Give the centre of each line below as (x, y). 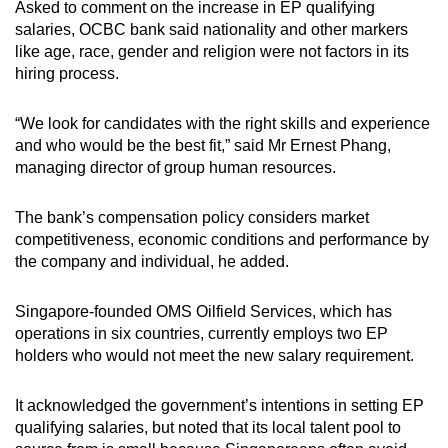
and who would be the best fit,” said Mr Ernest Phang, (203, 146)
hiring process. (67, 74)
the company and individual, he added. (152, 262)
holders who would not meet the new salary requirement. (214, 356)
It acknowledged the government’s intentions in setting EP (219, 406)
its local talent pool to (324, 428)
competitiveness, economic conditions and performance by (222, 240)
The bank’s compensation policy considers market (192, 218)
